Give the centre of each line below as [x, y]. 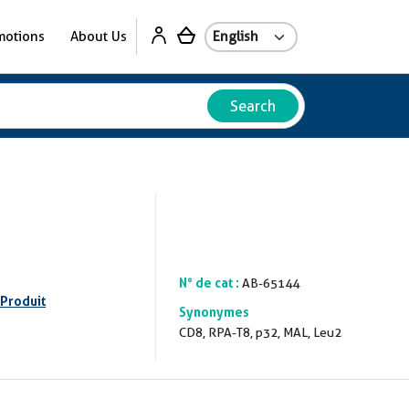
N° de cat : [210, 283]
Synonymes [215, 312]
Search [253, 106]
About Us [99, 36]
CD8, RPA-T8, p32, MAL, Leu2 [261, 332]
